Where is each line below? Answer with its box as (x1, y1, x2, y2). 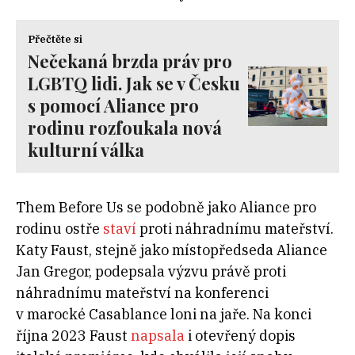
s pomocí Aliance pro (28, 94, 199, 117)
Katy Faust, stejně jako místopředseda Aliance (16, 241, 327, 259)
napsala (131, 326, 185, 345)
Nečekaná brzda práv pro (28, 49, 232, 73)
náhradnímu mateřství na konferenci (16, 284, 269, 302)
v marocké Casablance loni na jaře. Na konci (16, 305, 311, 323)
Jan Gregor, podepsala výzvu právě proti (16, 262, 286, 281)
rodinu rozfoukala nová (28, 116, 222, 139)
